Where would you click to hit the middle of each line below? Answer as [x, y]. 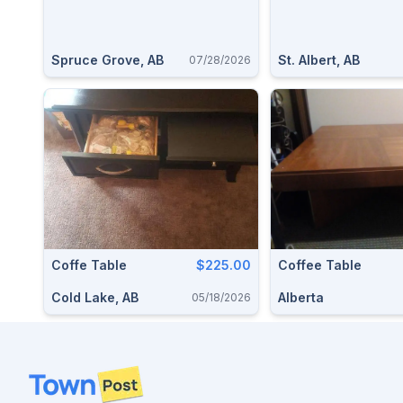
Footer [50, 375]
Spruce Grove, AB [107, 59]
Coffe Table [89, 265]
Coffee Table [320, 265]
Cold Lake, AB [95, 297]
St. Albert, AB [319, 59]
